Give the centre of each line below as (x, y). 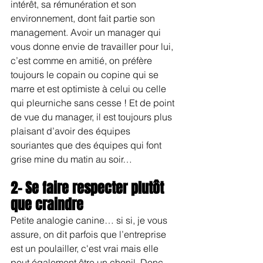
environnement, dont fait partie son (84, 18)
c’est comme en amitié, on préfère (82, 60)
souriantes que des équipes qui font (87, 145)
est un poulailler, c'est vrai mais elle (86, 248)
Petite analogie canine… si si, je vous (90, 220)
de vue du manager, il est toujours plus (92, 117)
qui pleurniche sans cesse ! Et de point (94, 102)
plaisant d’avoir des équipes (72, 131)
